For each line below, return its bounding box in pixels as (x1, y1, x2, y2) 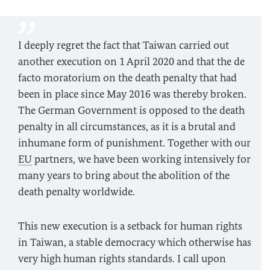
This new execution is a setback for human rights (18, 219, 242, 233)
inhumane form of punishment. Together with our (18, 136, 251, 149)
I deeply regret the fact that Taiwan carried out (18, 39, 229, 52)
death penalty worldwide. (18, 185, 135, 198)
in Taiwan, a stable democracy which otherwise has (18, 236, 251, 249)
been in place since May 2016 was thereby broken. (18, 87, 246, 101)
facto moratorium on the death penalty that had (18, 71, 237, 84)
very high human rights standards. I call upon (18, 252, 226, 265)
